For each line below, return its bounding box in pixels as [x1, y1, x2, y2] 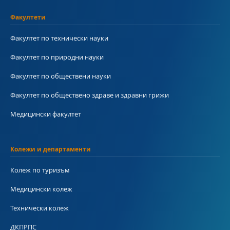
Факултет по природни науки [10, 52, 104, 62]
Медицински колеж [10, 184, 72, 194]
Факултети [10, 13, 46, 22]
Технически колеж [10, 203, 69, 213]
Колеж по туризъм [10, 165, 70, 175]
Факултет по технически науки [10, 33, 108, 43]
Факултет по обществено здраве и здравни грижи [10, 90, 169, 100]
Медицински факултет [10, 109, 81, 119]
